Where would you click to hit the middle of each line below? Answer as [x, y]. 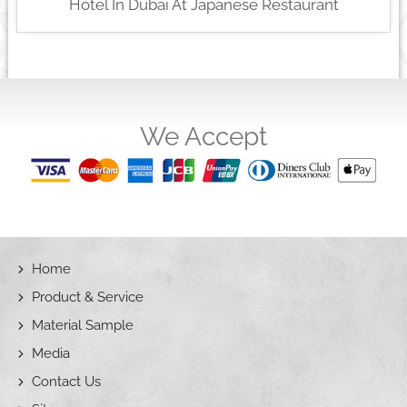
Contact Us [66, 382]
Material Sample [83, 326]
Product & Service [88, 298]
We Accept [203, 136]
